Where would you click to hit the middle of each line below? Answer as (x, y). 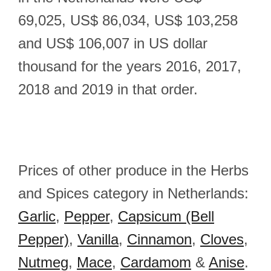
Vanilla (98, 239)
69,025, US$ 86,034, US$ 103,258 (128, 20)
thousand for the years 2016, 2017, (130, 66)
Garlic (37, 216)
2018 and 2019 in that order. (108, 89)
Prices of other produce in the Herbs (133, 170)
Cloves (222, 239)
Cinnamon (159, 239)
